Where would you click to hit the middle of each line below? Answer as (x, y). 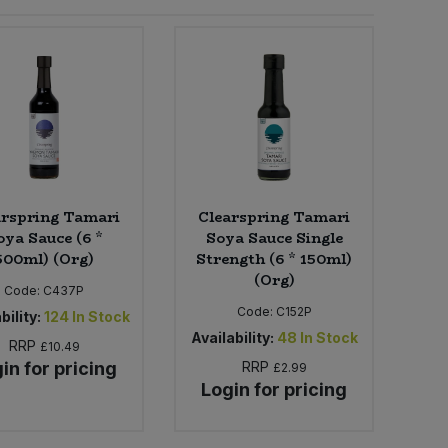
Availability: (232, 337)
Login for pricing (274, 389)
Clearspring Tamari (274, 216)
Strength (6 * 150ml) (274, 258)
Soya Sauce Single (274, 237)
